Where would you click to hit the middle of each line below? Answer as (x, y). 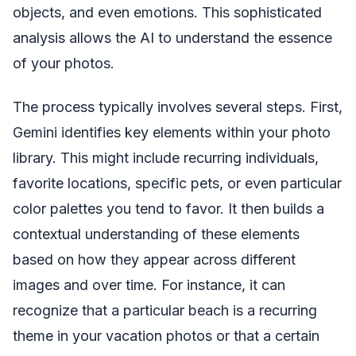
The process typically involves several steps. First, (178, 106)
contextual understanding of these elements (156, 234)
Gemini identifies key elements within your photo (172, 132)
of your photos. (64, 64)
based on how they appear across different (154, 259)
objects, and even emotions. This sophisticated (167, 13)
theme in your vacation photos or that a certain (166, 335)
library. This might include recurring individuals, (166, 157)
